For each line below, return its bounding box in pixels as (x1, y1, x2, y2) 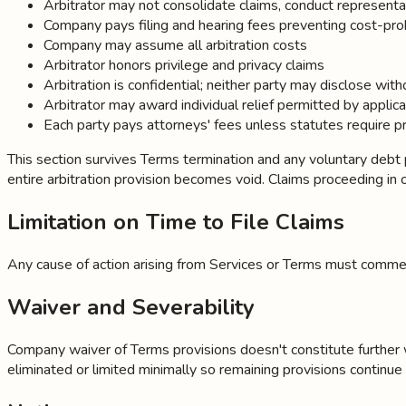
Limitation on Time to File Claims (7, 208, 344, 237)
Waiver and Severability (7, 293, 255, 323)
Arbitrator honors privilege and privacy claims (43, 55, 324, 76)
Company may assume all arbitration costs (43, 35, 307, 56)
